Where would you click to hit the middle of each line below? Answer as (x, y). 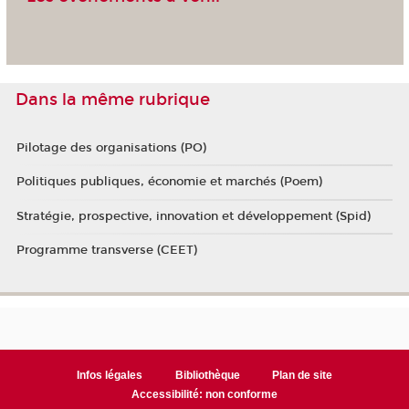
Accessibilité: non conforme (204, 395)
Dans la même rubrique (113, 99)
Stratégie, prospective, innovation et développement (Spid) (193, 216)
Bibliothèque (207, 376)
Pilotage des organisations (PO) (111, 147)
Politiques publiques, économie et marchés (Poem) (169, 182)
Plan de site (303, 376)
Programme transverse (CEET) (106, 251)
